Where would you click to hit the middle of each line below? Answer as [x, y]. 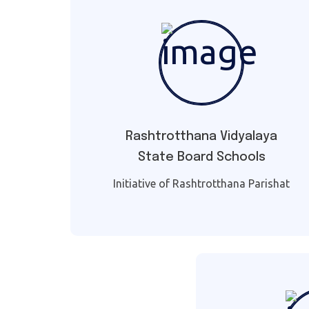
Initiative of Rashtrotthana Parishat [202, 184]
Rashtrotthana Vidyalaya [202, 137]
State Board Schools [201, 158]
